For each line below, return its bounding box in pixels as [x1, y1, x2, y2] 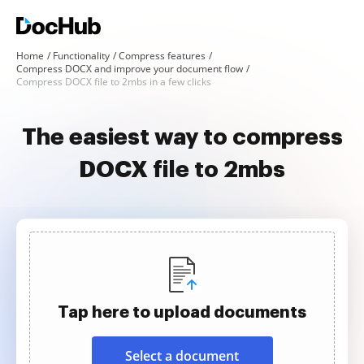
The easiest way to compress [21, 126, 343, 149]
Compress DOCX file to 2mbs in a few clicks [16, 75, 211, 89]
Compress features [119, 49, 206, 63]
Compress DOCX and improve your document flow [16, 62, 243, 76]
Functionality [53, 49, 110, 63]
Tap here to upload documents [58, 304, 306, 320]
